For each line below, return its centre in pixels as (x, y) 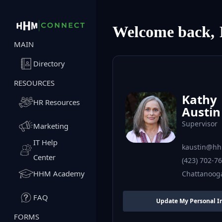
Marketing (51, 126)
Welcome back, (164, 31)
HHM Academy (59, 174)
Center (44, 157)
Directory (49, 64)
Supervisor (199, 123)
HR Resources (56, 102)
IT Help (45, 142)
